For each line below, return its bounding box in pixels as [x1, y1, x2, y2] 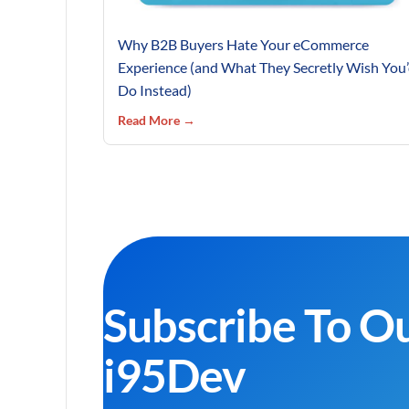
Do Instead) [118, 80, 192, 99]
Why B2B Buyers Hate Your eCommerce [118, 35, 369, 53]
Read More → [118, 111, 195, 128]
